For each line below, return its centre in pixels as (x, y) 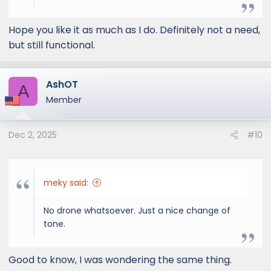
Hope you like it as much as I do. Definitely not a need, (134, 30)
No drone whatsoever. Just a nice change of (137, 211)
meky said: (66, 183)
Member (64, 100)
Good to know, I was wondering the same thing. (120, 260)
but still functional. (52, 45)
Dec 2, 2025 (33, 135)
